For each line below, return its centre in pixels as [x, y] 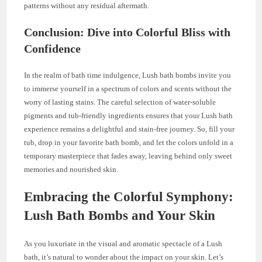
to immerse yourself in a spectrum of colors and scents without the [128, 89]
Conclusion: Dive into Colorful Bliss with [127, 32]
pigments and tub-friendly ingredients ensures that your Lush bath [129, 116]
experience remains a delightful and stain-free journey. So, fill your [130, 129]
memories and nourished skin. [71, 170]
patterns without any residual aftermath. [87, 6]
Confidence [53, 49]
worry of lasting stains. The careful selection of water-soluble [120, 102]
